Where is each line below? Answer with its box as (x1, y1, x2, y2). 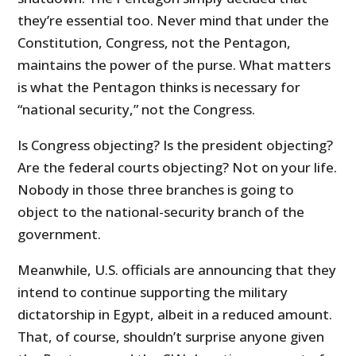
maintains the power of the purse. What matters (17, 56, 331, 75)
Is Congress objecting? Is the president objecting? (17, 136, 334, 155)
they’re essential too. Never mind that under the (17, 11, 330, 30)
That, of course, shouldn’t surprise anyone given (17, 327, 325, 346)
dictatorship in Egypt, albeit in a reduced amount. (17, 305, 333, 324)
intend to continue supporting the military (17, 283, 288, 302)
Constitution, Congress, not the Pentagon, (17, 33, 292, 52)
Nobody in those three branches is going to (17, 180, 295, 199)
